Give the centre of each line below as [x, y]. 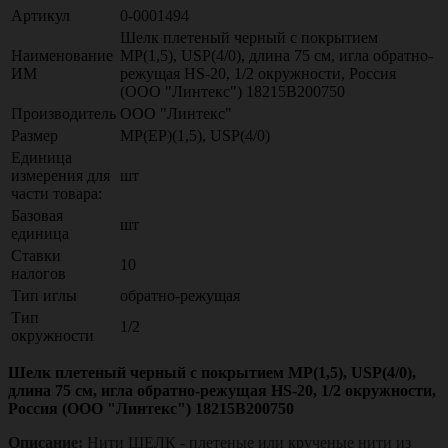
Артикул [40, 15]
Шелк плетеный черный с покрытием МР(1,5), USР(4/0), [212, 372]
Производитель [63, 113]
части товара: [56, 193]
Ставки [36, 255]
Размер [34, 135]
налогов [38, 273]
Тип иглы [44, 295]
